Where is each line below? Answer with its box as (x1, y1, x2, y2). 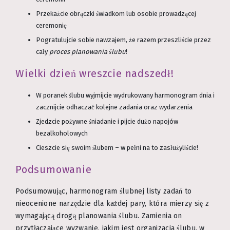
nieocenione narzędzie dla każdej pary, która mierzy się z (15, 199, 209, 208)
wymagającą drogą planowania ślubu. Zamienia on (15, 212, 182, 221)
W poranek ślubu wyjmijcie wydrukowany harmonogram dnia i (36, 91, 215, 100)
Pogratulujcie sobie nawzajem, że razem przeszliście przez (36, 36, 211, 44)
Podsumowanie (15, 163, 92, 176)
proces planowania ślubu (49, 48, 126, 56)
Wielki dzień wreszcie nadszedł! (15, 67, 174, 80)
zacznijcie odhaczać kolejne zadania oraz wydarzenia (36, 103, 193, 111)
